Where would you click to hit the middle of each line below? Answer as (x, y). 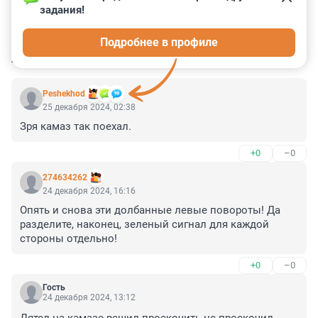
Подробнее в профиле (159, 43)
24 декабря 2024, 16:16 (89, 191)
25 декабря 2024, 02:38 (89, 108)
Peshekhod (64, 94)
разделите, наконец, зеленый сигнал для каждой (144, 225)
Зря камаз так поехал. (76, 127)
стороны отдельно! (68, 239)
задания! (62, 10)
